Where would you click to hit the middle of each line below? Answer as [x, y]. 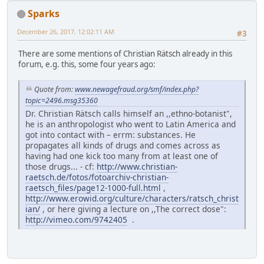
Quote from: [55, 90]
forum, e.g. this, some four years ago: [87, 65]
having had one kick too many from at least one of [122, 156]
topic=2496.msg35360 [62, 100]
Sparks [44, 13]
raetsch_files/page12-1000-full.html [93, 187]
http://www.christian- [137, 166]
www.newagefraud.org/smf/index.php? [137, 90]
